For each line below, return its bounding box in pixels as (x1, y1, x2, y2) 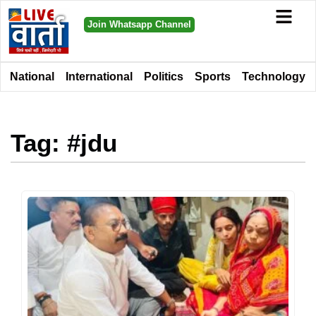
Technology (242, 70, 305, 83)
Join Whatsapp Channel (87, 19, 191, 30)
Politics (144, 70, 183, 83)
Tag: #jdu (11, 128, 117, 157)
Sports (195, 70, 231, 83)
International (66, 70, 133, 83)
